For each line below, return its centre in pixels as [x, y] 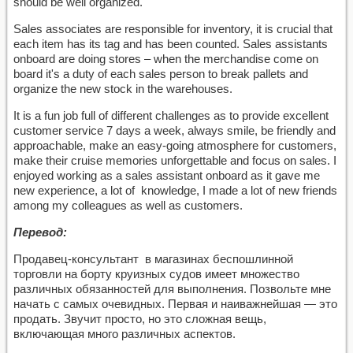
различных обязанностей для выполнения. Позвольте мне [172, 289]
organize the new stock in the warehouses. [123, 89]
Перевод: [40, 232]
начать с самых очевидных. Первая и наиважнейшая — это [175, 304]
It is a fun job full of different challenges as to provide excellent [171, 115]
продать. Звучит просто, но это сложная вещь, [140, 319]
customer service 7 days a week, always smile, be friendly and [175, 130]
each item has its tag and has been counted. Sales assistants [171, 44]
